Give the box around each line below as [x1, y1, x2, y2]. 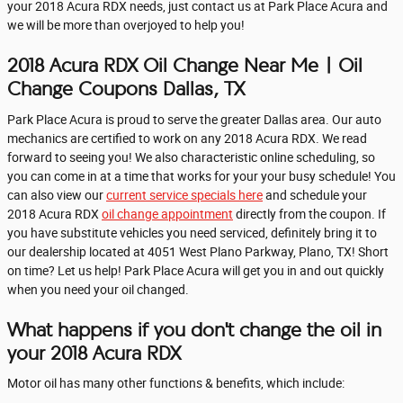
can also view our [7, 187, 106, 202]
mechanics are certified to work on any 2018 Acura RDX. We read [7, 130, 367, 146]
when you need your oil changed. [7, 282, 189, 297]
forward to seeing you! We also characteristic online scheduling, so [7, 149, 375, 165]
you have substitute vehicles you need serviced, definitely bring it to [7, 225, 377, 240]
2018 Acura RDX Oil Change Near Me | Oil [7, 54, 363, 76]
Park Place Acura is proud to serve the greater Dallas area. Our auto [7, 112, 381, 127]
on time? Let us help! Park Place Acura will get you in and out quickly [7, 263, 384, 278]
